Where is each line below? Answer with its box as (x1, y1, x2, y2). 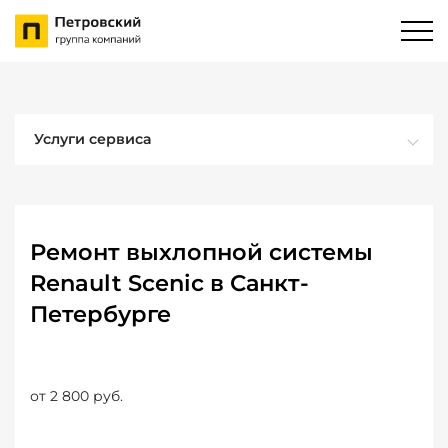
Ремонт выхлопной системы (30, 238, 373, 266)
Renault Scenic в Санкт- (30, 269, 309, 297)
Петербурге (30, 300, 171, 328)
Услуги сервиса (34, 130, 152, 148)
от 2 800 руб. (30, 387, 123, 405)
